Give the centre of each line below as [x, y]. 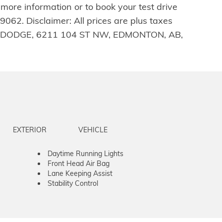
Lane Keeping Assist [80, 173]
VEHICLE [93, 130]
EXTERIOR [29, 130]
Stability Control [73, 183]
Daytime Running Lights [85, 153]
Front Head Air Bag [79, 163]
